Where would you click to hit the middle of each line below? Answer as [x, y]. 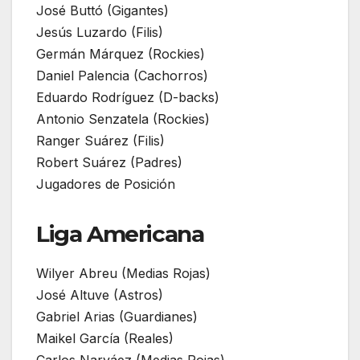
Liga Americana [120, 233]
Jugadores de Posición [106, 184]
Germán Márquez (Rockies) [121, 53]
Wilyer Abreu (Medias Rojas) [123, 273]
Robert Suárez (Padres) [109, 162]
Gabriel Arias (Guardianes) [117, 316]
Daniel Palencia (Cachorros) [122, 75]
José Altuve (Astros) [100, 295]
